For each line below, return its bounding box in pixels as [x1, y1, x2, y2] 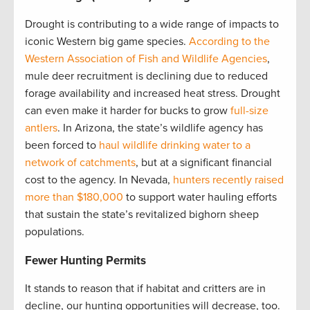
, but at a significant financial [136, 156, 272, 170]
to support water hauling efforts [123, 190, 277, 205]
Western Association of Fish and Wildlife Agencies [25, 52, 267, 66]
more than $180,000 [25, 190, 123, 205]
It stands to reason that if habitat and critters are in [25, 282, 266, 296]
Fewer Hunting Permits [25, 253, 146, 268]
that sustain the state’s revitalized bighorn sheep [25, 208, 259, 222]
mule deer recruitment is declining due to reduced [25, 69, 268, 84]
